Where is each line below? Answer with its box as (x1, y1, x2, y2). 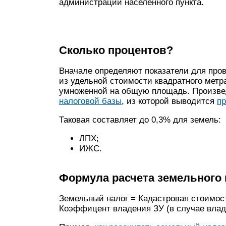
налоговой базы (59, 96, 122, 106)
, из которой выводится (122, 96, 217, 106)
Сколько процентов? (59, 44, 173, 56)
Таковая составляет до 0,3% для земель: (59, 115, 221, 125)
